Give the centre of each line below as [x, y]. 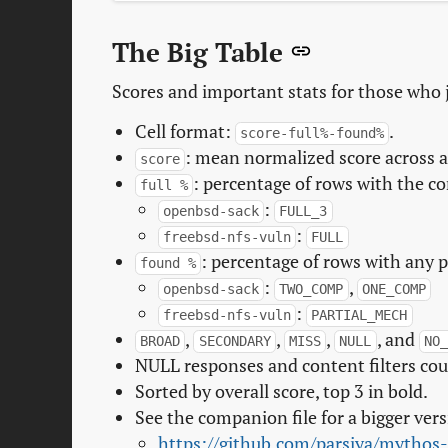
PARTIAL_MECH [359, 315]
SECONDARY [234, 341]
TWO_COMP [311, 289]
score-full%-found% [312, 133]
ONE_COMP [393, 289]
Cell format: [184, 132]
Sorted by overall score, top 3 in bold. [281, 392]
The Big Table [201, 53]
